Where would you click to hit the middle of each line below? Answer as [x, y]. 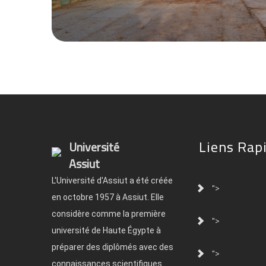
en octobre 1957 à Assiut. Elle [108, 197]
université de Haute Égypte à [106, 230]
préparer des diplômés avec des [113, 247]
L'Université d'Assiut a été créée [112, 180]
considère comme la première [109, 214]
